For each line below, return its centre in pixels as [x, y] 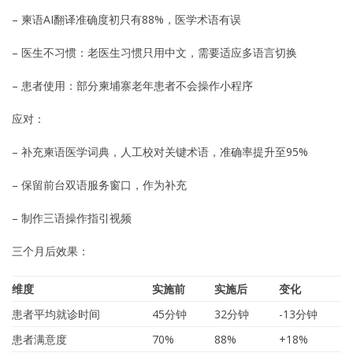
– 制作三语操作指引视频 [72, 217]
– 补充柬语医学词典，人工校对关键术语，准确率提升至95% [160, 151]
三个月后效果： [50, 251]
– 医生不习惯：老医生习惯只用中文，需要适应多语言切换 [154, 52]
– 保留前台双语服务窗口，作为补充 [99, 184]
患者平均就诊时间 [56, 314]
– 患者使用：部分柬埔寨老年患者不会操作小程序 [132, 85]
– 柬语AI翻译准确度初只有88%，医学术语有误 [126, 19]
